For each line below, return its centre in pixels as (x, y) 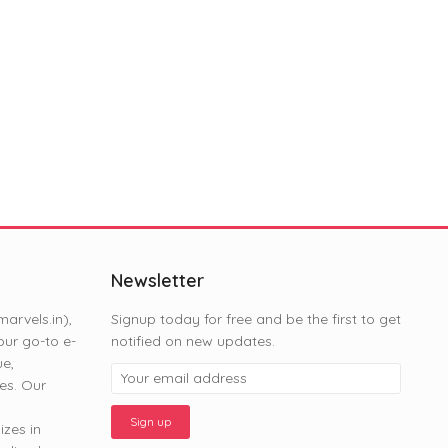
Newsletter (157, 280)
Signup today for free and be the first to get (256, 318)
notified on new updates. (193, 340)
